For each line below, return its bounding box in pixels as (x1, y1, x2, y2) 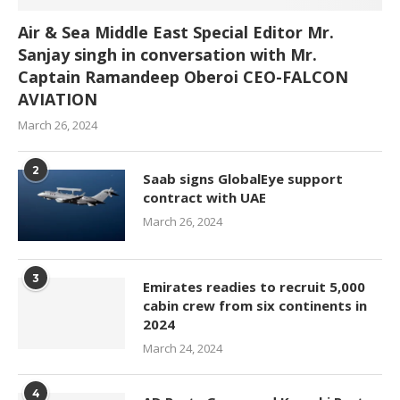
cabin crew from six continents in (143, 296, 367, 314)
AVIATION (18, 87, 97, 110)
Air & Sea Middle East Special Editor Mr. (18, 21, 334, 43)
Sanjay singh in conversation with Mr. (18, 43, 317, 65)
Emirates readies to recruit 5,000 (143, 277, 365, 296)
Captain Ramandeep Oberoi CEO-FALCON (18, 65, 348, 87)
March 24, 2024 (143, 339, 222, 356)
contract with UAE (143, 187, 266, 206)
